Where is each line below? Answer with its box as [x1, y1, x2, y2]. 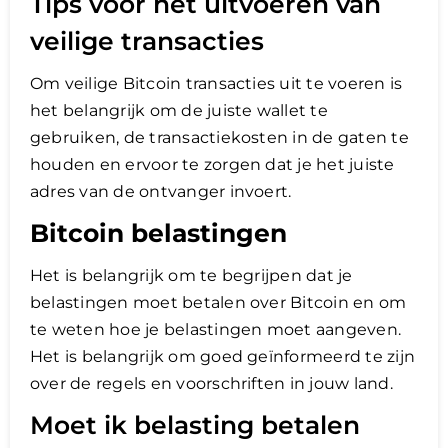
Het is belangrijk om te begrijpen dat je [30, 265, 353, 285]
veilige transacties [30, 25, 264, 56]
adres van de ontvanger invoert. [30, 181, 292, 201]
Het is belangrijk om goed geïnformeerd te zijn [30, 346, 416, 366]
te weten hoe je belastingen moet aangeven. [30, 319, 402, 339]
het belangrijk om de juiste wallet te [30, 100, 328, 120]
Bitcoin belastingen [30, 217, 287, 248]
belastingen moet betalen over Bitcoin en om [30, 292, 407, 312]
